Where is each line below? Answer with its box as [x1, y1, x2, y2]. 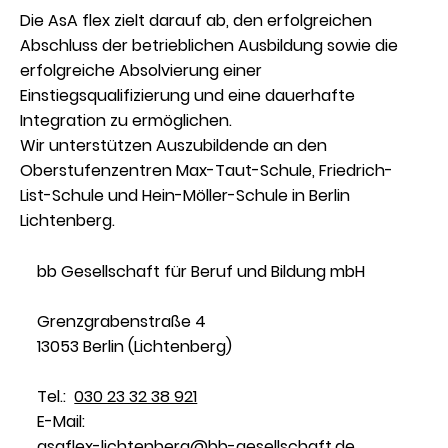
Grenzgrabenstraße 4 [37, 310, 207, 334]
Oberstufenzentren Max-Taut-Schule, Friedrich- [20, 159, 394, 183]
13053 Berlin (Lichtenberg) [37, 335, 233, 359]
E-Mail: [37, 410, 90, 434]
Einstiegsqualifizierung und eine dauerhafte [20, 84, 356, 108]
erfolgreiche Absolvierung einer [20, 59, 263, 83]
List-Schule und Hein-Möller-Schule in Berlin [20, 184, 351, 208]
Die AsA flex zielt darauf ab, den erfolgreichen [20, 9, 373, 33]
